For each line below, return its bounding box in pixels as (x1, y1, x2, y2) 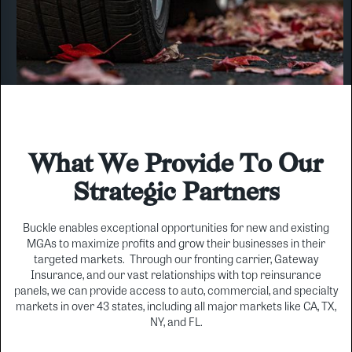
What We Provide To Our (29, 147, 323, 178)
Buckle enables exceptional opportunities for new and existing (23, 222, 329, 234)
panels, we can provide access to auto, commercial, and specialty (13, 285, 339, 297)
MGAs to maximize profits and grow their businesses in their (27, 238, 325, 250)
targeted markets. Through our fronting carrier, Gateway (33, 254, 319, 266)
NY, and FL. (149, 317, 203, 328)
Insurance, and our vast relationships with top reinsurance (31, 269, 321, 281)
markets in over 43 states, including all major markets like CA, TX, (16, 301, 336, 313)
